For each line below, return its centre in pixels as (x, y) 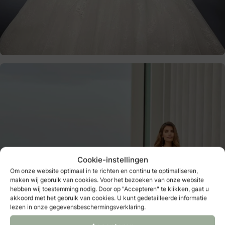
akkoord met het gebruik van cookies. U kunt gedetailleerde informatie (108, 198)
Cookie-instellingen (113, 160)
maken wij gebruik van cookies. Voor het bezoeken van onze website (107, 180)
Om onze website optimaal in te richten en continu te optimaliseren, (104, 171)
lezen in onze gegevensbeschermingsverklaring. (78, 207)
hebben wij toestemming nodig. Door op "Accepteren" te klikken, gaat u (109, 189)
